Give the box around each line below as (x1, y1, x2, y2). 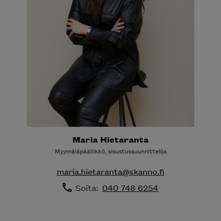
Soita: (75, 182, 102, 193)
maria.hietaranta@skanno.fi (57, 165, 164, 177)
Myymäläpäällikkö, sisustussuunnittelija (54, 146, 167, 155)
